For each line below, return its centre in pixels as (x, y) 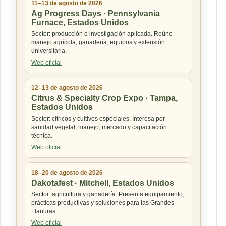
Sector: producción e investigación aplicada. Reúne (102, 34)
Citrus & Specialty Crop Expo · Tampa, (104, 98)
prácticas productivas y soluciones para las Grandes (103, 203)
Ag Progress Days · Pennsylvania (96, 13)
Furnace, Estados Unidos (80, 22)
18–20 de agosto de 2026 (67, 172)
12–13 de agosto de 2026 (67, 88)
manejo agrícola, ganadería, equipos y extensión (98, 42)
